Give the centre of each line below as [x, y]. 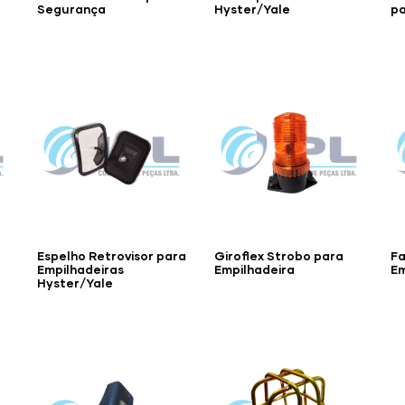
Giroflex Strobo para [278, 256]
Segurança [72, 9]
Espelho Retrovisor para [112, 256]
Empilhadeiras [81, 270]
